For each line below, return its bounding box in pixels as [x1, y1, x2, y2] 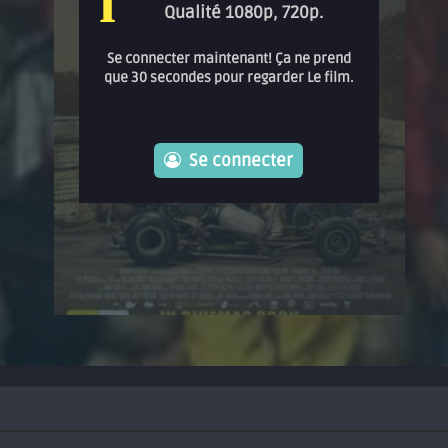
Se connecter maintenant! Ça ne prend [106, 50, 351, 68]
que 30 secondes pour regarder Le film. [103, 69, 354, 87]
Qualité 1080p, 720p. [164, 2, 324, 24]
